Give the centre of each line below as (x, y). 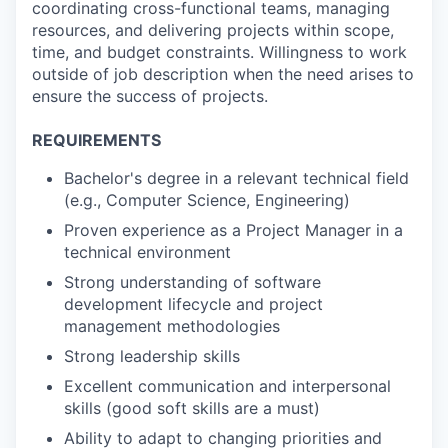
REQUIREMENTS (96, 140)
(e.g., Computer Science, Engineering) (207, 200)
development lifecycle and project (193, 304)
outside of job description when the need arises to (223, 74)
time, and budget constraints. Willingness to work (219, 52)
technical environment (147, 252)
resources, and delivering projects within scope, (213, 30)
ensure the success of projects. (150, 96)
